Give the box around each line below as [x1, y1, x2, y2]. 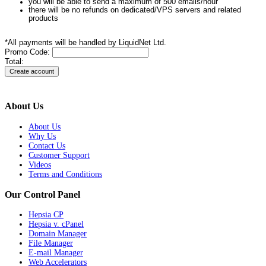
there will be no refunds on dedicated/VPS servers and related [28, 6, 241, 15]
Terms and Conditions [28, 169, 102, 179]
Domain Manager [28, 229, 87, 239]
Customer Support [28, 150, 90, 160]
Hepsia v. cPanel [28, 220, 84, 229]
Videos [28, 160, 51, 169]
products [28, 14, 58, 23]
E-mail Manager [28, 248, 83, 258]
